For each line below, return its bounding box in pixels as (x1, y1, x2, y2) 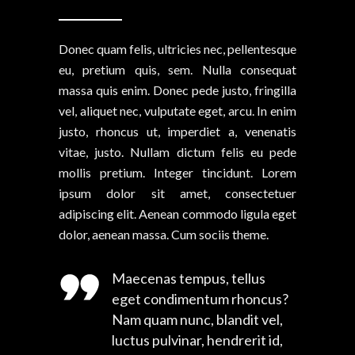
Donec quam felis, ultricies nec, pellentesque (59, 40, 296, 56)
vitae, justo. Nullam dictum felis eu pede (59, 143, 296, 159)
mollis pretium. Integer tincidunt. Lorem (59, 164, 296, 180)
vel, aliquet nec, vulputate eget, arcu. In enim (59, 102, 296, 118)
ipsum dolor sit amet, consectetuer (59, 185, 296, 200)
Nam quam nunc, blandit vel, (112, 310, 283, 328)
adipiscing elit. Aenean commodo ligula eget (59, 205, 296, 221)
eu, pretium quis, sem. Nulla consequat (59, 61, 296, 77)
